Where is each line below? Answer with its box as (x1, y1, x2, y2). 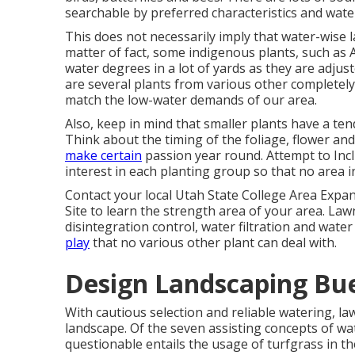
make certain (65, 147, 142, 164)
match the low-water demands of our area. (65, 91, 317, 109)
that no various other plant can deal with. (90, 234, 337, 251)
